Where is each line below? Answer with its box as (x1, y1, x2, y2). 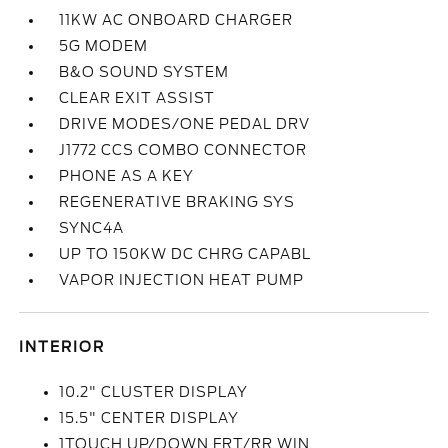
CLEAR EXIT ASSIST (59, 90, 216, 106)
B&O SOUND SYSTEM (59, 64, 230, 80)
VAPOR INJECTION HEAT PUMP (59, 272, 305, 288)
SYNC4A (59, 220, 125, 236)
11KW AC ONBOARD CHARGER (59, 12, 294, 28)
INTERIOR (19, 339, 106, 355)
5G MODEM (59, 38, 149, 54)
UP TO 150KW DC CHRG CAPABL (59, 246, 312, 262)
